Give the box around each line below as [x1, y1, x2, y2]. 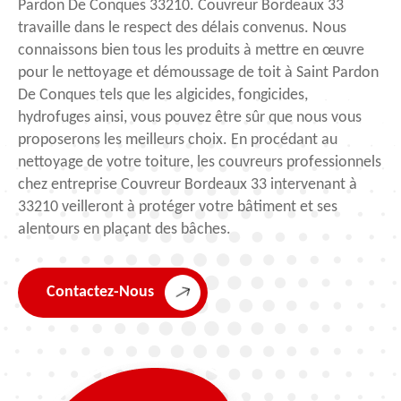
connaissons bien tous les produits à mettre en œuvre [18, 41, 364, 59]
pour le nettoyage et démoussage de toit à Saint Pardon [18, 64, 379, 81]
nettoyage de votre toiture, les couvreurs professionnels [18, 153, 381, 171]
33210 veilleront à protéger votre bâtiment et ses [18, 198, 337, 216]
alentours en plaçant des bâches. [18, 220, 231, 238]
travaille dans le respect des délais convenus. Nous [18, 19, 346, 37]
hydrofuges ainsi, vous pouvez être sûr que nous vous [18, 108, 362, 126]
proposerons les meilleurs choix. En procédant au [18, 131, 337, 149]
